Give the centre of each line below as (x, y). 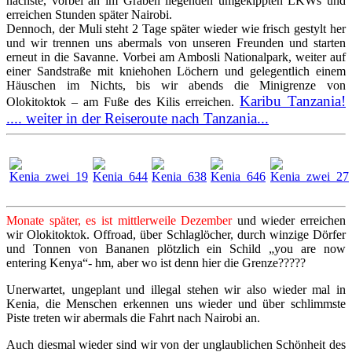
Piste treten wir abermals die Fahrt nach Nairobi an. (133, 317)
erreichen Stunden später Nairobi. (89, 14)
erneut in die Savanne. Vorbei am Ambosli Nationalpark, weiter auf (176, 57)
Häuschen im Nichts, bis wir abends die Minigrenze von (176, 85)
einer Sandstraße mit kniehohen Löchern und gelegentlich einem (176, 71)
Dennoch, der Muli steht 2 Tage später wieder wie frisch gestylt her (176, 28)
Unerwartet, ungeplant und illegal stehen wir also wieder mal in (176, 289)
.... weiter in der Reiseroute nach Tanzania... (137, 118)
